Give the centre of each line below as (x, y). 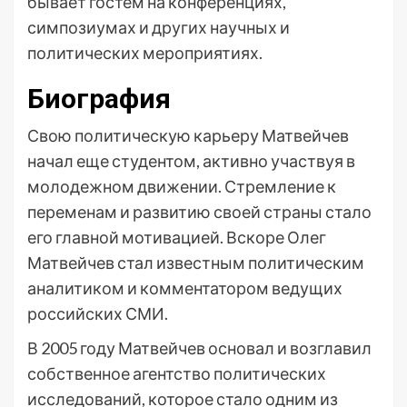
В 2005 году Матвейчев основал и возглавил (199, 348)
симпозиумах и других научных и (159, 27)
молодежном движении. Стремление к (182, 186)
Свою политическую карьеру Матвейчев (188, 135)
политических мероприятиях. (145, 53)
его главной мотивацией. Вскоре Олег (177, 237)
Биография (99, 99)
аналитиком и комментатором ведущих (185, 288)
